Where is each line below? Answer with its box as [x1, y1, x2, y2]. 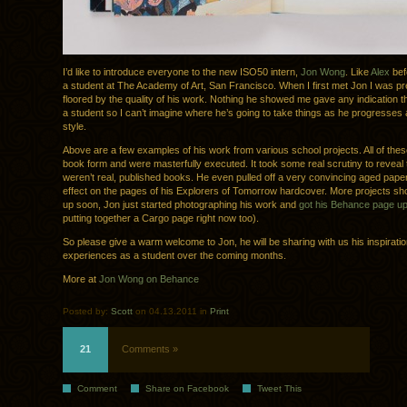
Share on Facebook [145, 383, 229, 394]
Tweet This [257, 383, 302, 394]
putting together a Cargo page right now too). [63, 213, 259, 224]
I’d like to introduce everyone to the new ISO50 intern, [63, 66, 301, 78]
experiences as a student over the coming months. [63, 250, 286, 262]
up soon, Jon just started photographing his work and [63, 199, 299, 211]
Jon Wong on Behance [99, 273, 199, 285]
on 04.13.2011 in [133, 306, 210, 317]
